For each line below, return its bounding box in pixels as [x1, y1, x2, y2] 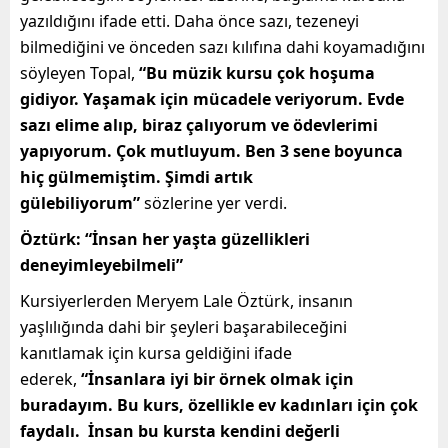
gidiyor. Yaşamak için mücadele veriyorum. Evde [20, 87, 404, 110]
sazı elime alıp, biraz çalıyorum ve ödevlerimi [20, 113, 378, 136]
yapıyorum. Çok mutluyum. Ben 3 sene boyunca [20, 139, 403, 162]
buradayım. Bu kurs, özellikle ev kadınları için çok [20, 393, 418, 416]
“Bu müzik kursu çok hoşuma [139, 61, 375, 84]
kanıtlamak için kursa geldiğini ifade [20, 341, 292, 364]
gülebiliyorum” [20, 191, 140, 214]
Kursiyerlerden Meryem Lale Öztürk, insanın [20, 289, 353, 312]
